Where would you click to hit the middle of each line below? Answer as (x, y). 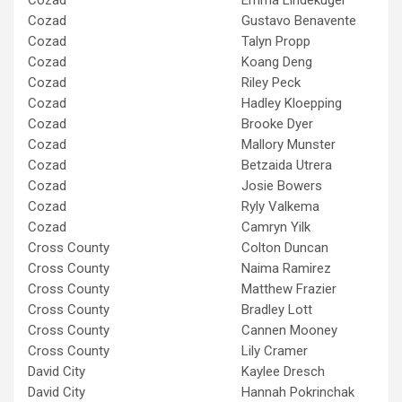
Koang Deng (277, 61)
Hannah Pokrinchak (298, 392)
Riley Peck (271, 82)
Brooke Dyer (277, 123)
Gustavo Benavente (299, 20)
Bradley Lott (277, 309)
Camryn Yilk (276, 227)
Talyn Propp (276, 41)
